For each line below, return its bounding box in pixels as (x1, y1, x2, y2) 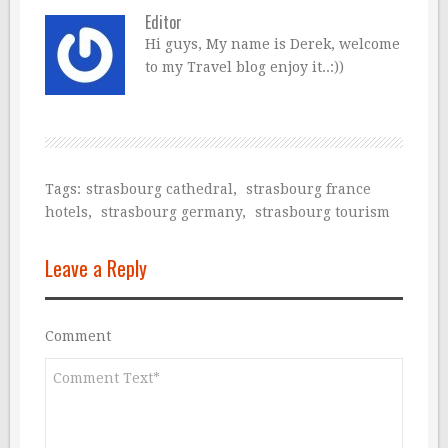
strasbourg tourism (255, 204, 390, 221)
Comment (45, 328, 111, 345)
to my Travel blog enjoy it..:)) (145, 59, 344, 76)
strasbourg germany (101, 204, 242, 221)
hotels (45, 204, 88, 221)
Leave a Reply (45, 253, 147, 284)
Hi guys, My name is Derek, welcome (145, 36, 400, 53)
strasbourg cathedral (86, 181, 233, 198)
